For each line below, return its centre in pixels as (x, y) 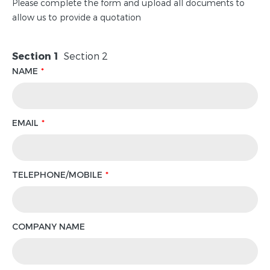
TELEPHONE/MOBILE (57, 175)
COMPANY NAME (49, 227)
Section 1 (35, 56)
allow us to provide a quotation (77, 17)
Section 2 (86, 56)
